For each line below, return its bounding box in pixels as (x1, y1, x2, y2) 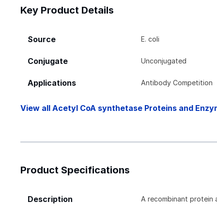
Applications (28, 78, 76, 88)
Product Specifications (20, 164, 130, 176)
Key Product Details (20, 4, 114, 16)
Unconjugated (141, 56, 187, 65)
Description (28, 194, 73, 204)
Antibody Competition (141, 78, 213, 87)
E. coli (141, 34, 160, 43)
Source (28, 34, 56, 44)
